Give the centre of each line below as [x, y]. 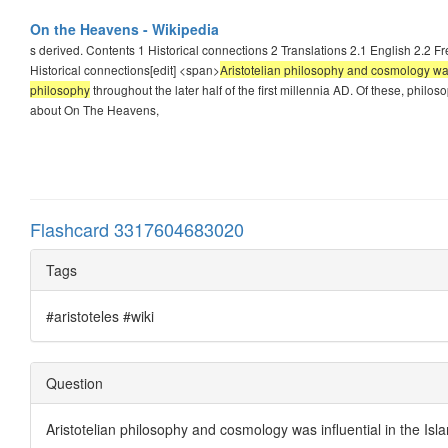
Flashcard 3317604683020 [137, 228]
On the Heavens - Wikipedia [124, 28]
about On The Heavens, [94, 109]
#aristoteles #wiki [100, 315]
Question [74, 382]
